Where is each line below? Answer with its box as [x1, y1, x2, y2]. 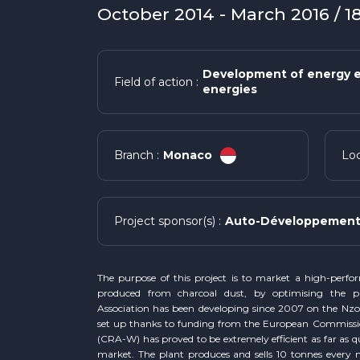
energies [202, 82, 257, 96]
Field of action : [113, 75, 198, 89]
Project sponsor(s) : [113, 214, 221, 228]
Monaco [162, 147, 212, 162]
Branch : [113, 148, 159, 163]
